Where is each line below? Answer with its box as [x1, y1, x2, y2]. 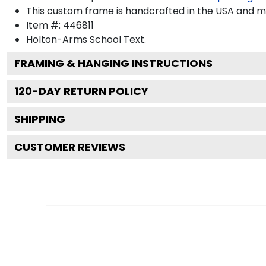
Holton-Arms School [26, 32, 121, 46]
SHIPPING [14, 111, 65, 126]
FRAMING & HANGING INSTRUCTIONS [14, 55, 213, 71]
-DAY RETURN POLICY [32, 83, 148, 99]
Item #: [26, 18, 63, 32]
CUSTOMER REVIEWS [14, 139, 125, 154]
